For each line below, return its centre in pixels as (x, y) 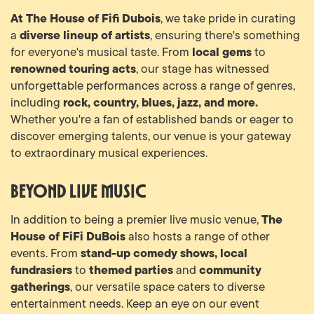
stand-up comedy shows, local (164, 253)
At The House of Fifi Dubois (86, 18)
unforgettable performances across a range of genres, (153, 85)
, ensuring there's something (225, 35)
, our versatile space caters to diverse (168, 286)
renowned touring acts (73, 68)
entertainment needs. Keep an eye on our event (135, 303)
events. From (46, 253)
